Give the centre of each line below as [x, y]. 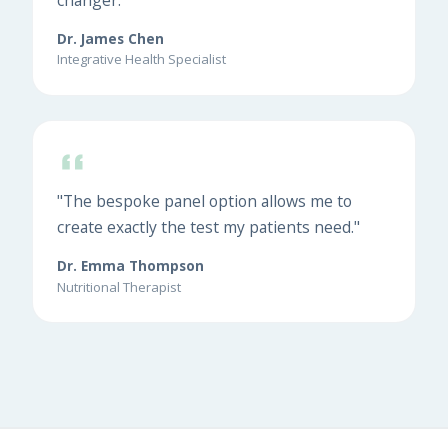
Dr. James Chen [110, 38]
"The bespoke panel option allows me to [204, 201]
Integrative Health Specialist [141, 59]
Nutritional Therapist [119, 286]
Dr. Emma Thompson [130, 266]
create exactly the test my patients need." [208, 227]
